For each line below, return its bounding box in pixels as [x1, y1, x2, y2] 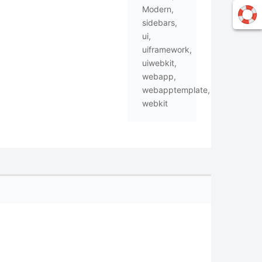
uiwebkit [142, 58, 174, 68]
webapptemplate [142, 85, 208, 95]
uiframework [142, 44, 189, 54]
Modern [142, 4, 171, 14]
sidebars [142, 18, 175, 27]
